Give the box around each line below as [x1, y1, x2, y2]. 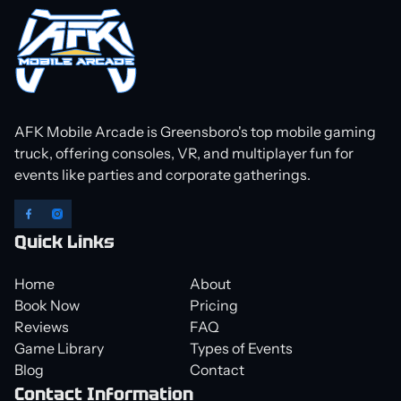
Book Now [14, 296, 80, 314]
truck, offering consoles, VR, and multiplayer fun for [14, 144, 354, 162]
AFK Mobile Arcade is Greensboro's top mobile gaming [14, 123, 376, 141]
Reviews [14, 318, 69, 336]
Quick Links [14, 230, 115, 253]
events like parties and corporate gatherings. [14, 166, 311, 183]
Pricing [190, 296, 238, 314]
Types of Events [190, 339, 293, 357]
